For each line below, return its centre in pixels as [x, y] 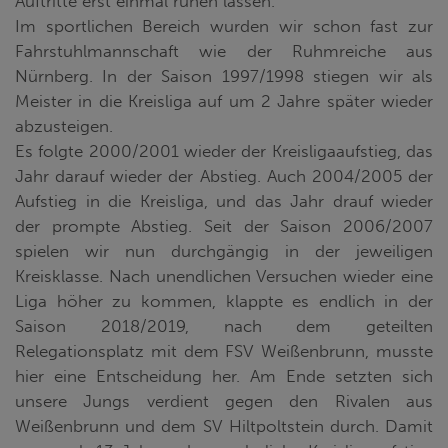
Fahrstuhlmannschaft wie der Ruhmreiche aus [224, 50]
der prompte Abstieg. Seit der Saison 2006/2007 [224, 225]
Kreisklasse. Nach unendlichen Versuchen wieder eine [224, 275]
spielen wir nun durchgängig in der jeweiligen [224, 250]
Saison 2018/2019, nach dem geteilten [224, 325]
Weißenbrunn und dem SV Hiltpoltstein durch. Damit [224, 425]
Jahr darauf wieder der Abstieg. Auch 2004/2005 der [224, 175]
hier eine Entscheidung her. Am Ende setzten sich [224, 375]
